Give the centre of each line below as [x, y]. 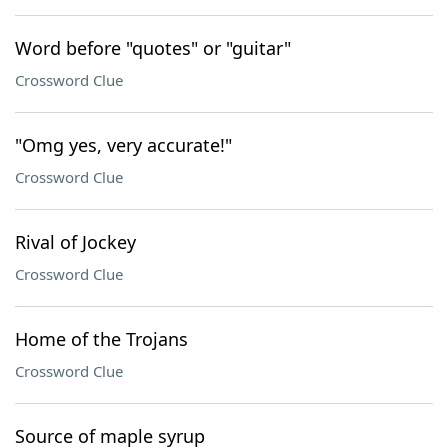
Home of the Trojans [101, 339]
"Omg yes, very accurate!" [123, 145]
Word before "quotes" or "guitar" [153, 48]
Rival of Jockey [75, 242]
